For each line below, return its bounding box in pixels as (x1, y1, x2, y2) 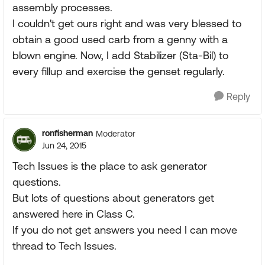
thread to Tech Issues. (12, 240, 117, 252)
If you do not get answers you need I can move (12, 224, 237, 236)
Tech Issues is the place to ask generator (12, 160, 207, 172)
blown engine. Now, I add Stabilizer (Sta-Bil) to (12, 49, 228, 62)
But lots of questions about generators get (12, 192, 214, 204)
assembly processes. (12, 1, 112, 14)
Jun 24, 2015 (42, 141, 86, 150)
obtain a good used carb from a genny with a (12, 33, 228, 46)
